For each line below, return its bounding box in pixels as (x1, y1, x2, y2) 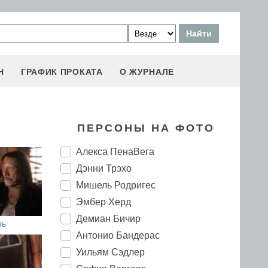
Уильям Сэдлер (76, 247, 145, 257)
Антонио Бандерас (76, 230, 160, 240)
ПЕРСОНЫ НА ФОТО (77, 122, 215, 134)
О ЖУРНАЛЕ (119, 67, 174, 77)
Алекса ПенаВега (76, 147, 154, 157)
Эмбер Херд (76, 197, 131, 207)
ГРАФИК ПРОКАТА (20, 67, 103, 77)
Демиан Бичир (76, 214, 141, 224)
